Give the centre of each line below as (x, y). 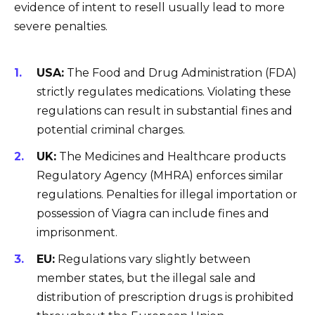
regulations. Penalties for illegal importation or (167, 195)
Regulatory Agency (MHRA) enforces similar (160, 176)
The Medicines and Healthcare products (171, 157)
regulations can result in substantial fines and (165, 110)
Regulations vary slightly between (153, 259)
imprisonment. (77, 233)
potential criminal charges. (111, 129)
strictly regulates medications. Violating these (164, 91)
